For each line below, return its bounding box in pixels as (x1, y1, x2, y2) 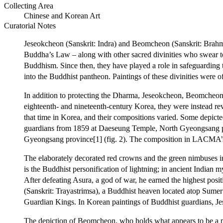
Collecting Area (4, 1, 53, 10)
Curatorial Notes (4, 21, 56, 30)
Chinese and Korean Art (24, 11, 100, 20)
